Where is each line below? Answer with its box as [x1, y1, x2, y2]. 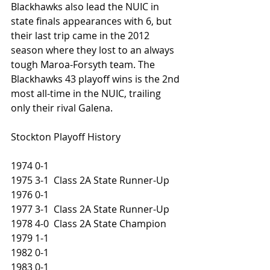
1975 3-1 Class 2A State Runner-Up [11, 174, 169, 187]
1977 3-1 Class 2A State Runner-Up [11, 202, 169, 216]
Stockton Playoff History [11, 130, 121, 143]
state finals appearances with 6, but [11, 14, 174, 28]
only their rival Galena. [11, 101, 115, 115]
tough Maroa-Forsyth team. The [11, 58, 157, 71]
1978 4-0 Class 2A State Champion [11, 217, 166, 230]
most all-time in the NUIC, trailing [11, 87, 163, 100]
